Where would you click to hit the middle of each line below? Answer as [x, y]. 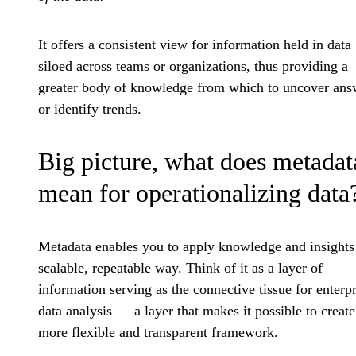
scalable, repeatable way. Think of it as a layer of [180, 268]
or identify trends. [90, 109]
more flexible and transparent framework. [158, 333]
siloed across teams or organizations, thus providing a [193, 66]
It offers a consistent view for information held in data [195, 45]
